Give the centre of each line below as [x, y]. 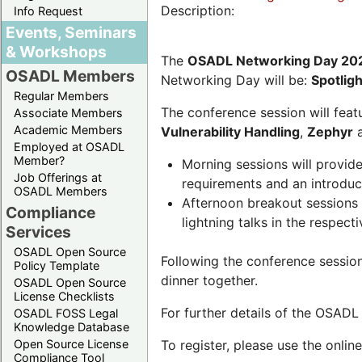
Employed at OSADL [69, 146]
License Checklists [64, 296]
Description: [200, 11]
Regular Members [61, 95]
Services [38, 232]
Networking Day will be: [236, 80]
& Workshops [56, 51]
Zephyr [330, 132]
